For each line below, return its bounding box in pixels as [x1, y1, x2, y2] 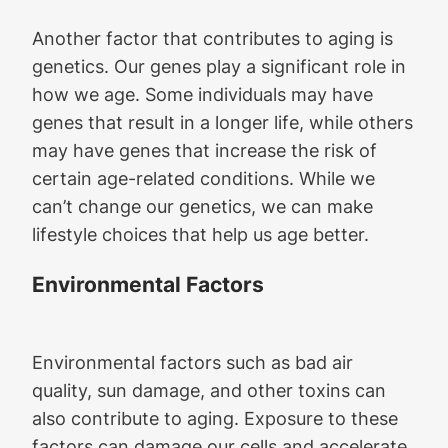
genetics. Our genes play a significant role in [32, 55, 406, 78]
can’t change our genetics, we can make [32, 195, 373, 218]
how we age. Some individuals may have [32, 83, 373, 106]
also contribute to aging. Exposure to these [32, 406, 398, 429]
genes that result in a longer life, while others [32, 111, 413, 134]
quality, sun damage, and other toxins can [32, 378, 386, 401]
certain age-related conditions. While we [32, 167, 375, 190]
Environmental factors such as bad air [32, 350, 353, 373]
